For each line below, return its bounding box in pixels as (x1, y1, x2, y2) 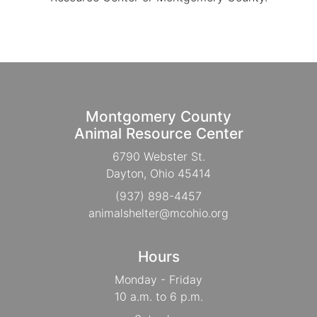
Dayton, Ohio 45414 (106, 166, 211, 180)
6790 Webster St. (112, 149, 205, 163)
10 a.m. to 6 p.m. (114, 289, 203, 304)
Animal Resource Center (74, 124, 243, 142)
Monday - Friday (115, 272, 202, 287)
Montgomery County (86, 107, 231, 125)
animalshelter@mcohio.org (88, 205, 229, 220)
